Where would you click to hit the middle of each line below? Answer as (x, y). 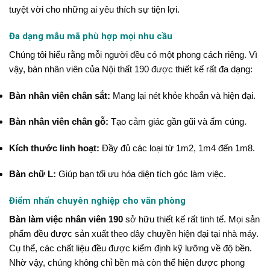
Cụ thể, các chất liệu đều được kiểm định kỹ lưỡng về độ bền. (130, 248)
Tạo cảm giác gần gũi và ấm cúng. (177, 122)
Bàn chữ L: (33, 174)
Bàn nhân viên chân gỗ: (59, 122)
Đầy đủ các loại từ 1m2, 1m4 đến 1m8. (177, 148)
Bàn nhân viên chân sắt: (60, 95)
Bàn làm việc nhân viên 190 (66, 219)
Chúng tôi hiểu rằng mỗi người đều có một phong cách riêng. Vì (133, 55)
